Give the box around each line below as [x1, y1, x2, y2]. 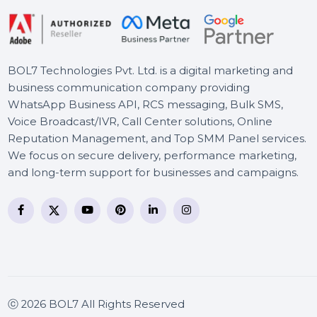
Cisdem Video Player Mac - [127, 9, 275, 22]
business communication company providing [8, 231, 269, 245]
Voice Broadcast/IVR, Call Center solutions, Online [8, 267, 294, 282]
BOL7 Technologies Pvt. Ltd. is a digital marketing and [8, 212, 316, 227]
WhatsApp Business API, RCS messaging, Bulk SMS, [8, 249, 305, 263]
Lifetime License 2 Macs [127, 23, 259, 36]
